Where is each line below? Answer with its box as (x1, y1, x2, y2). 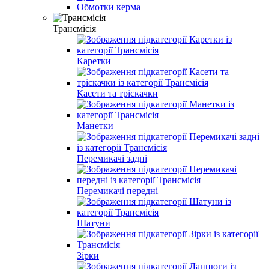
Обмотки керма (77, 1, 141, 12)
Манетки (77, 120, 113, 131)
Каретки (77, 55, 111, 66)
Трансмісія (53, 23, 96, 34)
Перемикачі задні (77, 153, 147, 163)
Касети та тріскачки (77, 88, 158, 98)
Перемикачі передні (77, 185, 158, 196)
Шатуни (77, 217, 110, 228)
